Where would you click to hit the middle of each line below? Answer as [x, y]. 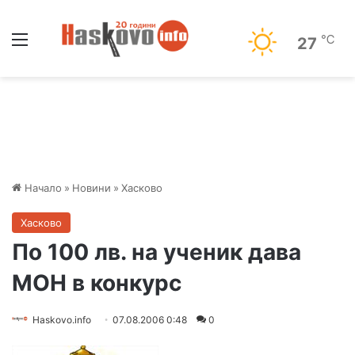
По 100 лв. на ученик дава [157, 252]
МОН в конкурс [97, 283]
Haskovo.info [62, 320]
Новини [92, 188]
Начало [42, 188]
